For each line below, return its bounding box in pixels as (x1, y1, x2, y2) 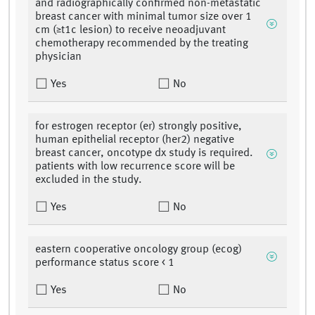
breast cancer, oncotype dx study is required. (35, 148, 253, 160)
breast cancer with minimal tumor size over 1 (35, 11, 252, 23)
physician (35, 51, 82, 63)
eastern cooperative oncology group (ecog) (35, 244, 242, 256)
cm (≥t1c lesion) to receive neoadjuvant (35, 25, 226, 37)
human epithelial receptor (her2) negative (35, 134, 234, 146)
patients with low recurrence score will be (35, 161, 235, 173)
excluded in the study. (35, 174, 142, 186)
